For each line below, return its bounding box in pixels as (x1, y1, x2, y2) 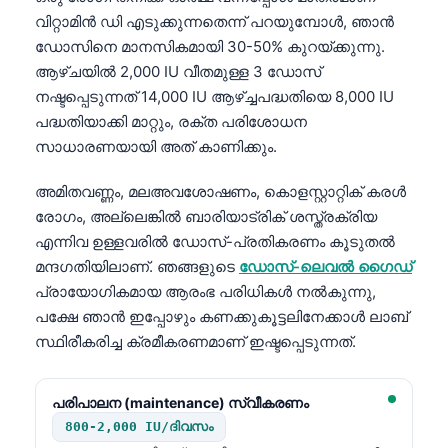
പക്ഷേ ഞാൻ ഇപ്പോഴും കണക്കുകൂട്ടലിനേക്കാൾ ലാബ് (35, 306, 408, 326)
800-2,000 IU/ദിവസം (65, 418, 213, 434)
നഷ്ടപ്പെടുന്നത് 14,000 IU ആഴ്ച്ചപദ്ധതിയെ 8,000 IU (35, 86, 394, 106)
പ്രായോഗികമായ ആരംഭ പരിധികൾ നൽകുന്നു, (35, 281, 376, 301)
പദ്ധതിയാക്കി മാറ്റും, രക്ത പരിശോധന (35, 111, 307, 131)
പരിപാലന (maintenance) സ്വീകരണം (52, 393, 309, 411)
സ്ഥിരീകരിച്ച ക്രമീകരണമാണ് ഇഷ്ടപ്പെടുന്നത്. (35, 331, 356, 351)
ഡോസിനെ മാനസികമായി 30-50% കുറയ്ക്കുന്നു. (35, 36, 385, 56)
